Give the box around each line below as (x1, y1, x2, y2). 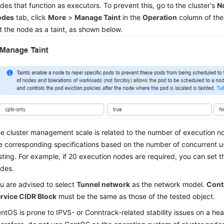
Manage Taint (74, 12, 121, 21)
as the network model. (130, 180, 207, 189)
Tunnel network (76, 180, 130, 189)
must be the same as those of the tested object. (56, 192, 215, 201)
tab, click (14, 12, 48, 21)
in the (120, 12, 143, 21)
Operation (142, 12, 177, 21)
